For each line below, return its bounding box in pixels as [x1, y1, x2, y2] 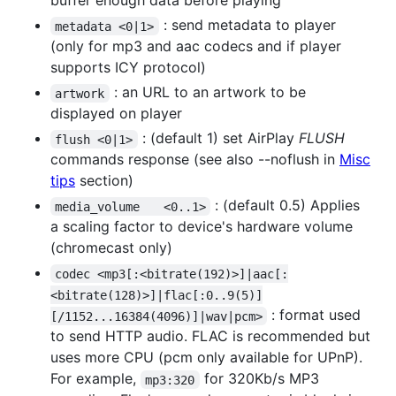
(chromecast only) [50, 239, 172, 257]
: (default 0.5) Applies [210, 196, 365, 215]
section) [75, 171, 133, 190]
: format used [267, 306, 366, 324]
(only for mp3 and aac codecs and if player [50, 37, 341, 56]
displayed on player [50, 104, 182, 123]
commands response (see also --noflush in [50, 150, 339, 169]
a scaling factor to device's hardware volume [50, 217, 353, 236]
